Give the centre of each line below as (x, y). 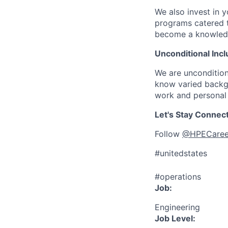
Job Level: (175, 218)
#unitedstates (181, 153)
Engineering (177, 207)
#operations (178, 177)
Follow (168, 134)
